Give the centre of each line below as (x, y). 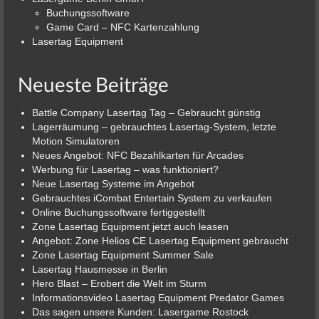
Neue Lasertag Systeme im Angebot (113, 183)
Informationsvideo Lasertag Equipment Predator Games (158, 297)
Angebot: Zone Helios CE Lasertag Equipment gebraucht (160, 240)
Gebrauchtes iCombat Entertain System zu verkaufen (152, 198)
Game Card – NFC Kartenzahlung (123, 27)
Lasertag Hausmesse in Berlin (100, 269)
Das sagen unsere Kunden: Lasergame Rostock (140, 312)
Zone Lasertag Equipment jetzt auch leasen (130, 226)
